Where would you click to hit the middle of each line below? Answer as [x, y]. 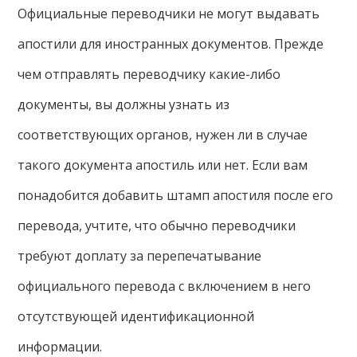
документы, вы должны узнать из [124, 105]
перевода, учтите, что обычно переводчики [157, 226]
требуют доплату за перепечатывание [140, 256]
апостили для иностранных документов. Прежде [171, 44]
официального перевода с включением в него [165, 286]
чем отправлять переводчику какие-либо [149, 75]
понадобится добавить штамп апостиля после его [176, 196]
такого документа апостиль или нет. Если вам [163, 165]
